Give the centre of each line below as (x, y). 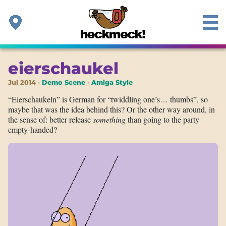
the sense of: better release (50, 119)
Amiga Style (112, 82)
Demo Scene (64, 82)
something (109, 119)
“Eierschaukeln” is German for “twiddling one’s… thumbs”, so (108, 99)
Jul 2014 (22, 82)
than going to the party (162, 119)
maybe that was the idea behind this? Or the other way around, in (111, 109)
